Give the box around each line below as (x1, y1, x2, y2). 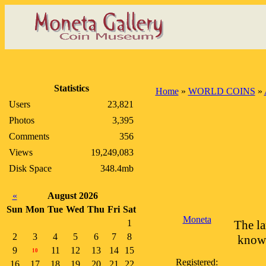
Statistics (53, 83, 89, 93)
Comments (9, 131, 49, 141)
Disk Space (9, 163, 52, 173)
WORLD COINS (188, 86, 255, 96)
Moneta (182, 214, 211, 224)
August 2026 (47, 191, 98, 201)
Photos (9, 115, 34, 125)
